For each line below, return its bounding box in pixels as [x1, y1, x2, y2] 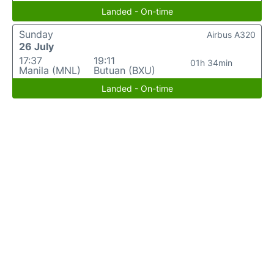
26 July [19, 40, 54, 53]
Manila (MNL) [19, 64, 81, 77]
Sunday [19, 28, 53, 41]
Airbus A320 [207, 29, 256, 40]
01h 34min [190, 57, 233, 68]
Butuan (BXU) [93, 64, 155, 77]
